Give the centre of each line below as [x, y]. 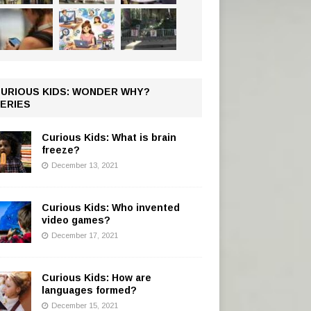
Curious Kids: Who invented [110, 207]
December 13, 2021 [84, 165]
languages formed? [89, 290]
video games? [76, 220]
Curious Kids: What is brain [109, 137]
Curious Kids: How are [96, 277]
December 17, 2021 [84, 235]
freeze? [60, 150]
